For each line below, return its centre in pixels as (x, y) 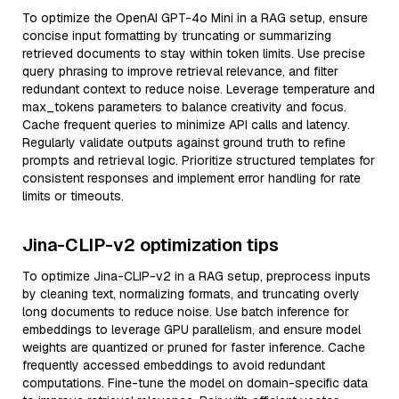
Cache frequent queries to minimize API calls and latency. (186, 125)
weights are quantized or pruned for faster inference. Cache (194, 347)
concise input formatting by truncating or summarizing (177, 36)
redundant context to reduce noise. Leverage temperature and (199, 89)
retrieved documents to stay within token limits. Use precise (194, 53)
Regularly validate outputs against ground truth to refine (184, 142)
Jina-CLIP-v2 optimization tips (151, 245)
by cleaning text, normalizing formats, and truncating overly (191, 294)
